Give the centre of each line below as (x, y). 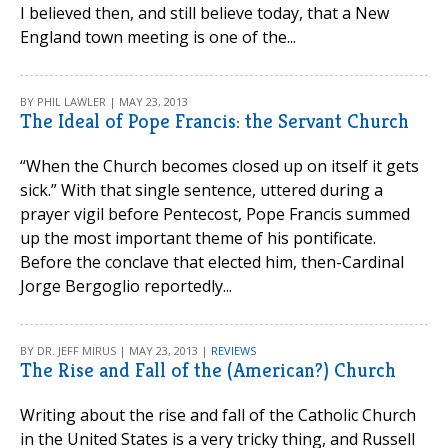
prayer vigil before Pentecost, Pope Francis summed (215, 214)
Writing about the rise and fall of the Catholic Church (218, 415)
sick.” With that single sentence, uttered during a (201, 190)
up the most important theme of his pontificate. (198, 238)
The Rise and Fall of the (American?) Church (208, 370)
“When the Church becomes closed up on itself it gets (219, 166)
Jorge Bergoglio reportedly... (126, 286)
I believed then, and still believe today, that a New (204, 13)
